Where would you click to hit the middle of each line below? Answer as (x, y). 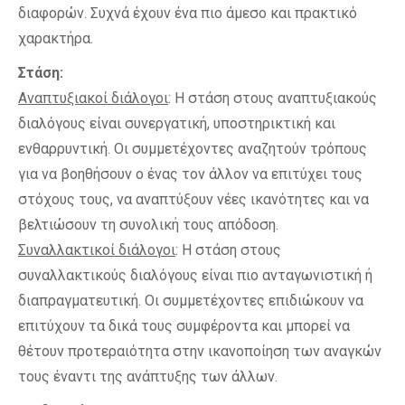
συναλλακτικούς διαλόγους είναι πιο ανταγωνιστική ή (195, 275)
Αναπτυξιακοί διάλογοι (93, 98)
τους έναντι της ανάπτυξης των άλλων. (148, 377)
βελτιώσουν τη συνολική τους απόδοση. (148, 225)
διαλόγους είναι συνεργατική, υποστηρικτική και (177, 123)
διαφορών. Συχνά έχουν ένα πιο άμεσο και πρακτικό (188, 13)
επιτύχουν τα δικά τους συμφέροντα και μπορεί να (184, 326)
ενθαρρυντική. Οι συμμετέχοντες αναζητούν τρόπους (193, 149)
